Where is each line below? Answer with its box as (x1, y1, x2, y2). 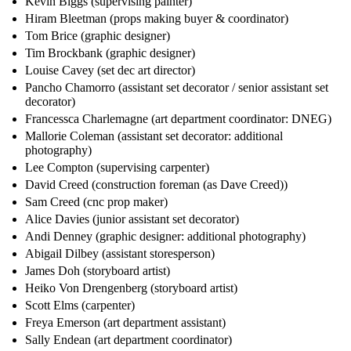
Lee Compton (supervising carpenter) (25, 161, 209, 175)
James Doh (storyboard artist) (25, 264, 170, 278)
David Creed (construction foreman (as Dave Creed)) (25, 178, 288, 192)
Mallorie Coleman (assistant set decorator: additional (25, 129, 283, 143)
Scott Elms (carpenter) (25, 299, 135, 313)
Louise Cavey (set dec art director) (25, 63, 195, 78)
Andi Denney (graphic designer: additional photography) (25, 230, 306, 244)
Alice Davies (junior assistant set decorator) (25, 212, 239, 226)
